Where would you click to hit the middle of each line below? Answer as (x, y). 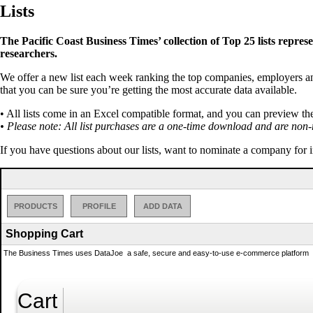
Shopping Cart (44, 233)
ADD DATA (162, 206)
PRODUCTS (35, 206)
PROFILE (99, 206)
